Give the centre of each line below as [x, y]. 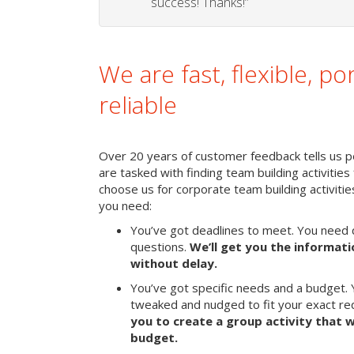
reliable [138, 105]
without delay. [174, 264]
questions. [160, 247]
